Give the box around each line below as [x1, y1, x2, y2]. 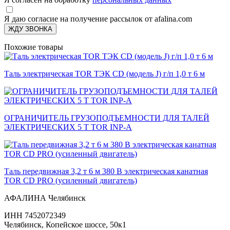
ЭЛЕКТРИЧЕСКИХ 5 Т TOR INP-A [4, 122, 132, 131]
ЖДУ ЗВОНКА [8, 25, 52, 33]
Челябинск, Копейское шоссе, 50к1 [4, 220, 126, 229]
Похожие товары [4, 42, 63, 51]
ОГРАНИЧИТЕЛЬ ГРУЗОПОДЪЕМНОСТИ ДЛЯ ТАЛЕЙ [4, 113, 209, 122]
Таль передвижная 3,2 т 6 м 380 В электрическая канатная [4, 166, 208, 176]
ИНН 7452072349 [4, 210, 66, 220]
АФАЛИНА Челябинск [4, 193, 86, 202]
